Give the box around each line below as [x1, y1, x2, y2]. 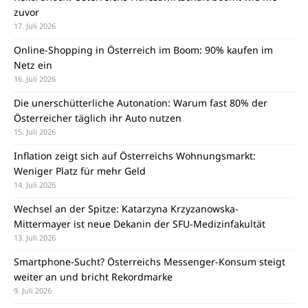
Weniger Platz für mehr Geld [14, 164, 146, 177]
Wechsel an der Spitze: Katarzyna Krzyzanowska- [14, 202, 239, 215]
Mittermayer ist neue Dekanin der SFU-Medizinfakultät [14, 217, 265, 230]
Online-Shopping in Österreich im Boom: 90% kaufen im [14, 43, 273, 56]
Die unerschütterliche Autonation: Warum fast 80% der [14, 96, 267, 109]
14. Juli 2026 [14, 179, 56, 190]
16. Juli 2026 [14, 74, 56, 84]
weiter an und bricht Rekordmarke [14, 270, 173, 283]
